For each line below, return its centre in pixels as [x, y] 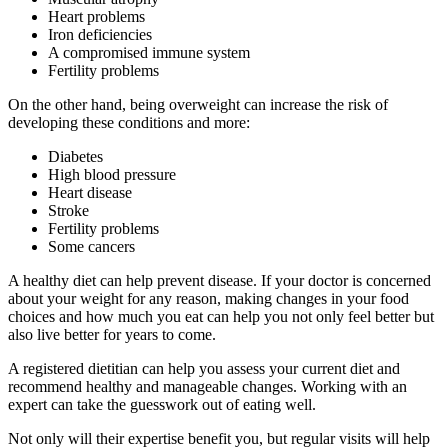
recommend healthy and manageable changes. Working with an [207, 387]
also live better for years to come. [112, 335]
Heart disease [90, 193]
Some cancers [91, 247]
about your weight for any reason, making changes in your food [208, 299]
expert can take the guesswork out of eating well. [162, 405]
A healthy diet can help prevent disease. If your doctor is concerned [219, 281]
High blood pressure [112, 175]
